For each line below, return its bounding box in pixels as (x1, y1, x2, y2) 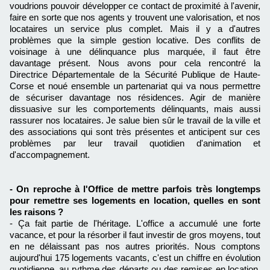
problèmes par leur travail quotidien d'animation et (10, 138, 260, 149)
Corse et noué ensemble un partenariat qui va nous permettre (10, 81, 260, 92)
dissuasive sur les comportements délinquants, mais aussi (10, 104, 260, 115)
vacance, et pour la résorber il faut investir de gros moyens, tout (10, 230, 260, 240)
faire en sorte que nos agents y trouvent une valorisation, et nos (10, 12, 260, 23)
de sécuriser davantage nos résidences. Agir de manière (10, 92, 260, 103)
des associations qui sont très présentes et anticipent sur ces (10, 127, 260, 137)
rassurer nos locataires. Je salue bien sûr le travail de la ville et (10, 115, 260, 126)
